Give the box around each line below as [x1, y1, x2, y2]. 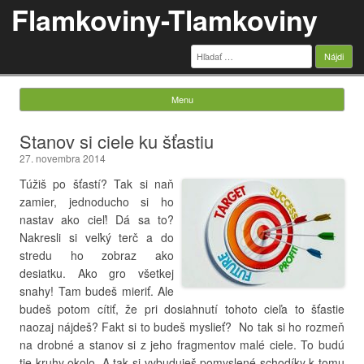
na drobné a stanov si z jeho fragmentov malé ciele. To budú [19, 336, 344, 353]
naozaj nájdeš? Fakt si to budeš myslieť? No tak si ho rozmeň [19, 318, 344, 335]
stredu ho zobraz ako [19, 247, 174, 263]
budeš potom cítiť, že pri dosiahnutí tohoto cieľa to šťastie [19, 301, 344, 317]
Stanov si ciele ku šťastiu [19, 128, 214, 154]
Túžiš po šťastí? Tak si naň [19, 175, 174, 192]
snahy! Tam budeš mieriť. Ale [19, 283, 174, 299]
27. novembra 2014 [19, 151, 106, 165]
